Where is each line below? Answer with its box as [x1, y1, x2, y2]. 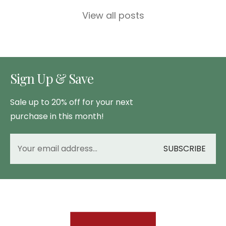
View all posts [82, 9, 144, 22]
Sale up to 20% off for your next [10, 96, 133, 108]
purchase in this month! [10, 110, 104, 122]
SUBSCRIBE [163, 142, 206, 154]
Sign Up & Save [10, 69, 93, 87]
